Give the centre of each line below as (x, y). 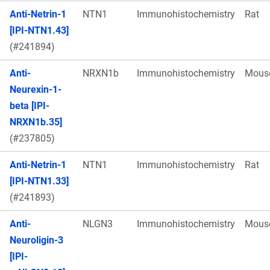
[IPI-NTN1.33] (39, 181)
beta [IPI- (30, 105)
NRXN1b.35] (36, 122)
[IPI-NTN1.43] (39, 30)
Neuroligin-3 (36, 240)
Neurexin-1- (36, 89)
